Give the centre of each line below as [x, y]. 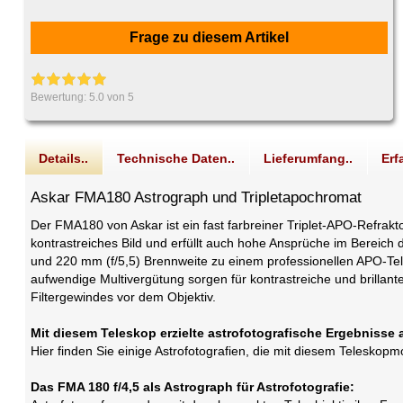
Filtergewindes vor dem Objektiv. [124, 297]
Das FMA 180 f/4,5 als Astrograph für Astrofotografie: [193, 387]
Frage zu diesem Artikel [209, 38]
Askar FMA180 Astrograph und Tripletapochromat [197, 198]
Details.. [64, 159]
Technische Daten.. [176, 159]
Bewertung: [60, 98]
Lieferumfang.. [309, 159]
